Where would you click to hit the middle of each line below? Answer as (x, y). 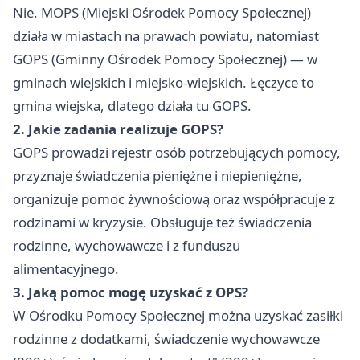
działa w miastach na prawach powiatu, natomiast (166, 36)
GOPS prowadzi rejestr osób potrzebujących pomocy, (177, 153)
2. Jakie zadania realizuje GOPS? (118, 129)
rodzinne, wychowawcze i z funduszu (127, 246)
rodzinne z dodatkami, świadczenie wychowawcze (166, 339)
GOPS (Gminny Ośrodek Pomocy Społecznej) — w (165, 59)
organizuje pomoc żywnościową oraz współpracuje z (174, 199)
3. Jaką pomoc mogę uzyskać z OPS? (131, 292)
